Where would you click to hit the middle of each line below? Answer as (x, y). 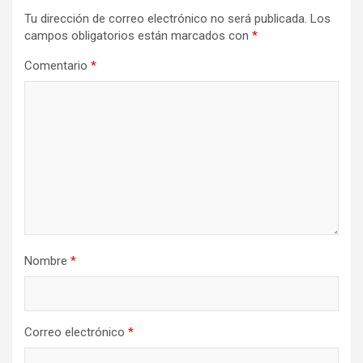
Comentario (58, 66)
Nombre (47, 261)
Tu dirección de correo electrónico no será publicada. (166, 19)
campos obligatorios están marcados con (138, 36)
